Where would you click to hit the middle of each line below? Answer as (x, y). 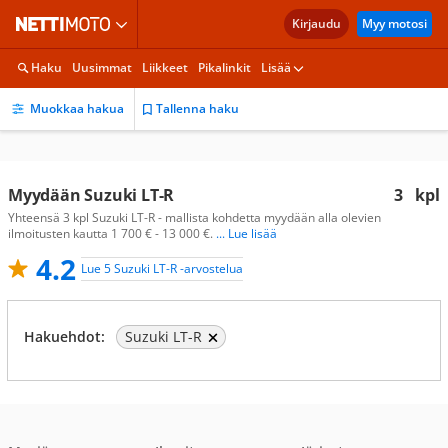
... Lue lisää (246, 233)
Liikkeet (165, 67)
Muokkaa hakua (77, 108)
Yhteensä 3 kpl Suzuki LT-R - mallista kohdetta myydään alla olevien (194, 217)
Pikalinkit (224, 67)
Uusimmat (102, 67)
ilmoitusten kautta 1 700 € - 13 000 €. (112, 233)
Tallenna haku (197, 108)
